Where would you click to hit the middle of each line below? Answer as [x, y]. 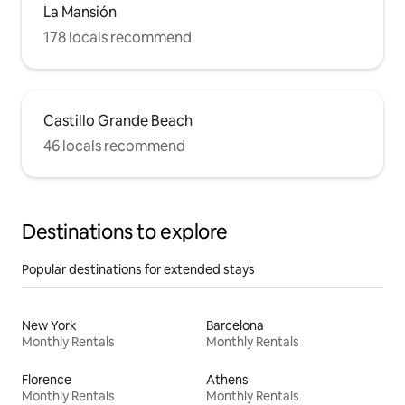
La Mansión [80, 13]
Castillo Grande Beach [118, 121]
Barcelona [235, 326]
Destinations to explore [125, 232]
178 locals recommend [118, 38]
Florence [47, 380]
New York [49, 326]
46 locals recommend [114, 146]
